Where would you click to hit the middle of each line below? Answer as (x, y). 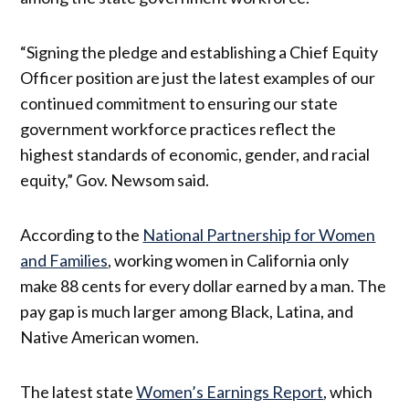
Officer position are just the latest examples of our (198, 77)
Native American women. (111, 336)
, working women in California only (229, 260)
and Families (64, 260)
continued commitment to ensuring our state (179, 103)
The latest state (79, 391)
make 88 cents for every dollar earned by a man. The (204, 285)
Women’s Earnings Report (230, 391)
